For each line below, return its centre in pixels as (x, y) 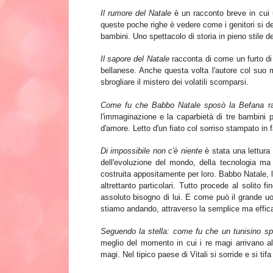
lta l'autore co (224, 71)
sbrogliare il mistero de (140, 82)
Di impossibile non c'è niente (151, 151)
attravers (177, 209)
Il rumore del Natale (136, 13)
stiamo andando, (131, 209)
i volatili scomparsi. (214, 82)
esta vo (187, 71)
